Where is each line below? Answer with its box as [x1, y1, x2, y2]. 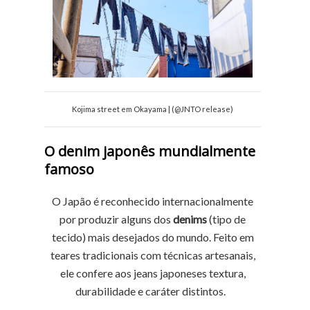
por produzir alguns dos [60, 212, 174, 226]
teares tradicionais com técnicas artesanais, [50, 248, 255, 262]
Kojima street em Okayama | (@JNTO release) [72, 104, 234, 113]
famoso [44, 160, 98, 179]
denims [173, 212, 208, 226]
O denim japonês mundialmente [44, 142, 255, 161]
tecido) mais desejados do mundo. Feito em [51, 230, 254, 244]
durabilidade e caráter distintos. [75, 284, 230, 298]
